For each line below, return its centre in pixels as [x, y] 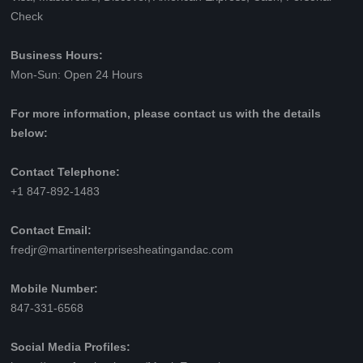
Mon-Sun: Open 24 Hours [77, 75]
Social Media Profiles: [70, 348]
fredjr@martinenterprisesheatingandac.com [122, 250]
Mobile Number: [54, 289]
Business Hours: [57, 56]
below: [29, 134]
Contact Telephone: [65, 173]
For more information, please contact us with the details [166, 114]
